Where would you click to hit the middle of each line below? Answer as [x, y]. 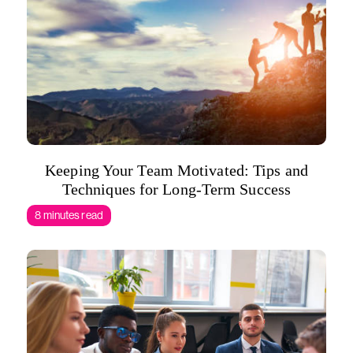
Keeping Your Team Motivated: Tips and [176, 170]
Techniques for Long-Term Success [176, 189]
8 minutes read [69, 215]
